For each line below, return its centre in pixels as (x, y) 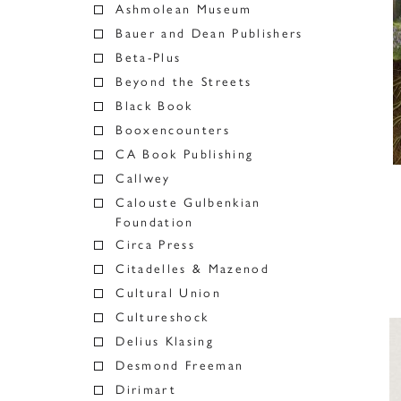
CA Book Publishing (185, 154)
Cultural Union (168, 293)
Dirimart (146, 390)
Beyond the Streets (184, 82)
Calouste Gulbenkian (188, 203)
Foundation (155, 222)
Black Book (154, 106)
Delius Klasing (165, 341)
